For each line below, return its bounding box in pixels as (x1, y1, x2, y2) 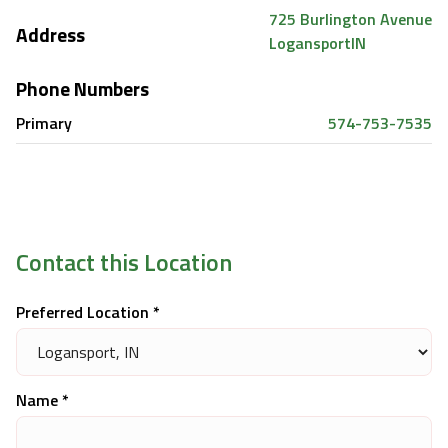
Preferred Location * (16, 299, 160, 324)
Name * (16, 387, 69, 412)
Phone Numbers (16, 73, 149, 103)
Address (16, 19, 85, 49)
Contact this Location (16, 243, 232, 280)
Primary (16, 110, 72, 135)
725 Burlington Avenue (269, 6, 432, 31)
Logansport (269, 30, 351, 55)
